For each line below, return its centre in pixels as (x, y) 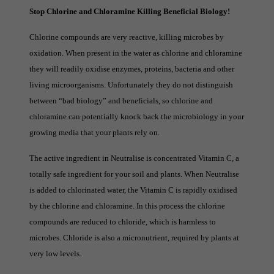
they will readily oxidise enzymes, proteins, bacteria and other (132, 68)
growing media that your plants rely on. (94, 132)
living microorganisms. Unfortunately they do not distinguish (131, 84)
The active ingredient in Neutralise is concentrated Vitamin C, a (134, 158)
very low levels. (55, 253)
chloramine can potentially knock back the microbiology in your (137, 116)
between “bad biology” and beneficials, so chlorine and (121, 100)
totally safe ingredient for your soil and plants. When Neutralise (134, 174)
